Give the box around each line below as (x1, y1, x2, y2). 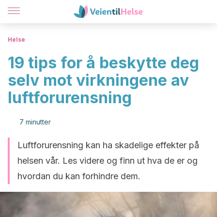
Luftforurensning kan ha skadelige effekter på (17, 140, 199, 150)
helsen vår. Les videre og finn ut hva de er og (17, 155, 198, 166)
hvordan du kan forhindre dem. (17, 171, 140, 181)
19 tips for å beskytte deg (8, 53, 199, 72)
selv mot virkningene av (8, 71, 189, 90)
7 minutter (19, 118, 51, 126)
